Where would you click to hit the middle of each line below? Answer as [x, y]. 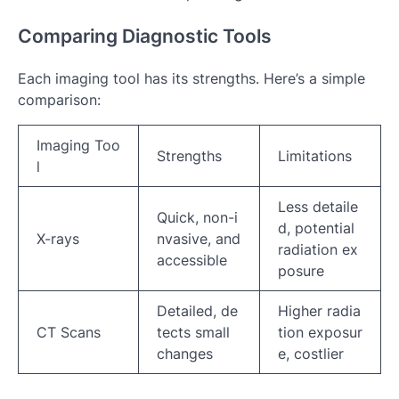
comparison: [59, 100]
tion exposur [320, 333]
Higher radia [319, 311]
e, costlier [311, 354]
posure [301, 271]
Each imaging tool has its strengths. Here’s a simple [191, 79]
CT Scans [69, 333]
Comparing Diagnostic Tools [145, 36]
